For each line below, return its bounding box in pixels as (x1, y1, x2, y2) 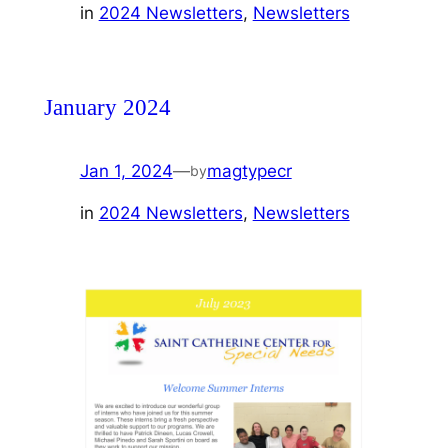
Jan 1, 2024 (79, 160, 173, 181)
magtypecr (206, 160, 292, 181)
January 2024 (43, 94, 171, 121)
